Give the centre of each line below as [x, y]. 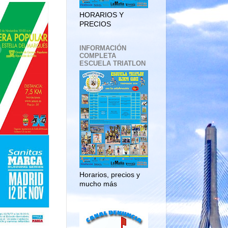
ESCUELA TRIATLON [112, 63]
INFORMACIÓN [103, 48]
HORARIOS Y [102, 15]
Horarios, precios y [110, 175]
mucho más [98, 184]
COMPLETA [98, 55]
